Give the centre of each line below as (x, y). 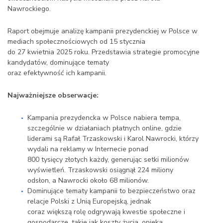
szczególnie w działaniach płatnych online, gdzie (105, 128)
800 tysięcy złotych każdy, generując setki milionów (108, 160)
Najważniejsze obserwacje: (53, 96)
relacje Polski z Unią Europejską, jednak (89, 202)
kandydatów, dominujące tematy (58, 63)
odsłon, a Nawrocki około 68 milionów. (88, 181)
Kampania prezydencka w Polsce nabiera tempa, (104, 118)
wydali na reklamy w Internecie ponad (88, 149)
